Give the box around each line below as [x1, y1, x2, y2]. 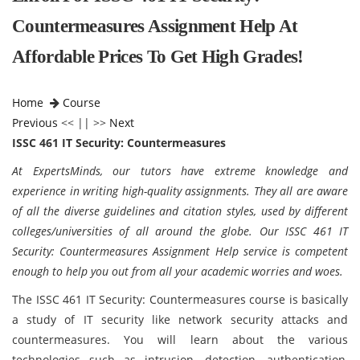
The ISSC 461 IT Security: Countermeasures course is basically [12, 292, 348, 307]
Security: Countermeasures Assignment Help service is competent [12, 243, 348, 259]
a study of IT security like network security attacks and [12, 312, 348, 327]
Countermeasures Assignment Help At [12, 16, 298, 36]
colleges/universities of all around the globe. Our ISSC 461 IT [12, 223, 348, 239]
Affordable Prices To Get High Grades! [12, 47, 304, 67]
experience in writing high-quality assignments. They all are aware [12, 183, 348, 198]
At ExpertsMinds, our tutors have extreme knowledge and [12, 163, 348, 178]
